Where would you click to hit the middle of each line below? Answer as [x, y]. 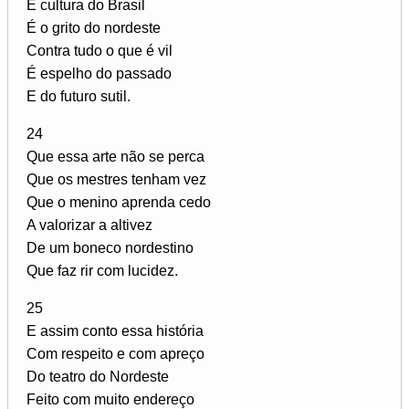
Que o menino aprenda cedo [119, 202]
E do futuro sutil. [79, 96]
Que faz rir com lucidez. [102, 270]
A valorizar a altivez [89, 225]
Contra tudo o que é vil [100, 50]
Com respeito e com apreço [115, 353]
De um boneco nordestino [110, 247]
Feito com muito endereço [110, 399]
